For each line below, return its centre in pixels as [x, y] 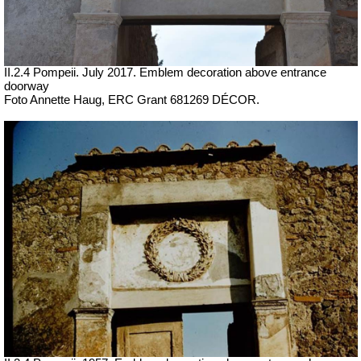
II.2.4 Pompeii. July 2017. [70, 73]
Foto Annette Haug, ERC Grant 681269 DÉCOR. [132, 100]
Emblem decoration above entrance [231, 73]
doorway [27, 87]
